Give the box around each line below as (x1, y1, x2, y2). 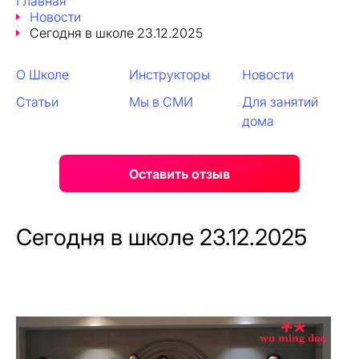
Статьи (16, 94, 58, 110)
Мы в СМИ (129, 94, 193, 110)
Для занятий (242, 94, 318, 110)
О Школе (16, 67, 69, 83)
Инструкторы (129, 67, 210, 83)
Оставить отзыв (129, 165, 230, 182)
